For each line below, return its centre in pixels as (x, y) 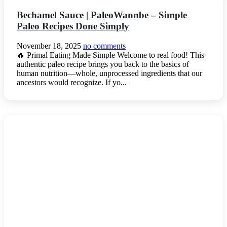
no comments (104, 46)
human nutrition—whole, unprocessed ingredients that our (109, 73)
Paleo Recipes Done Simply (73, 26)
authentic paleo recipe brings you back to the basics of (103, 64)
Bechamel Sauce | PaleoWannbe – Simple (102, 15)
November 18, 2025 (49, 46)
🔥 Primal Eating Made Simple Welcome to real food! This (110, 55)
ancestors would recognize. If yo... (72, 83)
